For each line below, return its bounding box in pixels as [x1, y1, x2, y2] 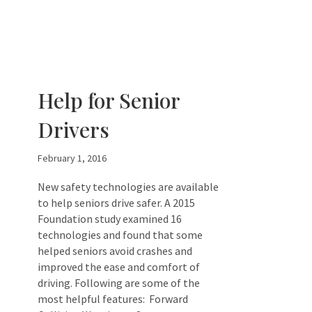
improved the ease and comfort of [38, 260, 200, 274]
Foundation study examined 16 [38, 212, 182, 226]
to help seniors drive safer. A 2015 [38, 196, 195, 210]
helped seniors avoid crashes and [38, 244, 192, 258]
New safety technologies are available [38, 180, 219, 194]
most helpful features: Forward [38, 292, 188, 306]
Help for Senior [38, 86, 180, 114]
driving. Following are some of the [38, 276, 200, 290]
